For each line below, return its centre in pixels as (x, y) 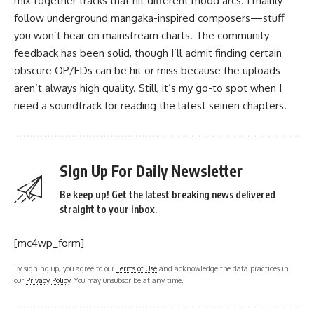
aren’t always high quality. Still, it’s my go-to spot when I (148, 88)
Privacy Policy (48, 280)
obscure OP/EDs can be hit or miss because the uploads (147, 70)
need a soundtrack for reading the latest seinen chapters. (150, 105)
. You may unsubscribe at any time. (127, 280)
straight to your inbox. (108, 209)
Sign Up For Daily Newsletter (151, 171)
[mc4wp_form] (49, 243)
